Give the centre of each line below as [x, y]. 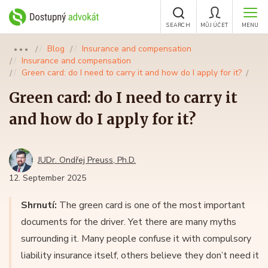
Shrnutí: [39, 205]
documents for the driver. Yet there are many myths [129, 222]
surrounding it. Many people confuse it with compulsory [136, 239]
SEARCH [178, 25]
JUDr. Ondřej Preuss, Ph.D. [87, 160]
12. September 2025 [48, 178]
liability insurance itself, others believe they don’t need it [140, 255]
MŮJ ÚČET [214, 25]
